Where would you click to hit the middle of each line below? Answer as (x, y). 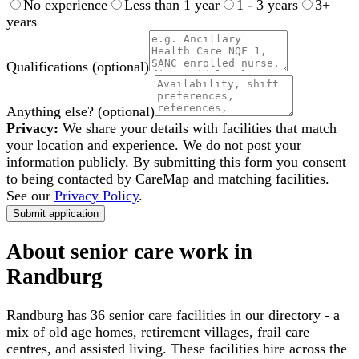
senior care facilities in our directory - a (222, 315)
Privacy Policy (97, 195)
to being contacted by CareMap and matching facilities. (168, 178)
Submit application (56, 213)
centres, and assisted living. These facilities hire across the (177, 349)
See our (28, 195)
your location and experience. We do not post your (154, 145)
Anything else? (50, 111)
